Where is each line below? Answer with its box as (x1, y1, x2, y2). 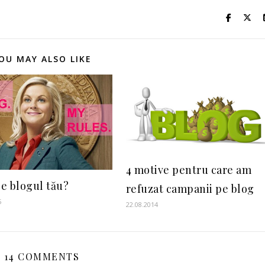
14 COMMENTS (4, 250, 80, 263)
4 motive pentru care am (125, 163, 252, 177)
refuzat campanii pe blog (125, 182, 254, 196)
